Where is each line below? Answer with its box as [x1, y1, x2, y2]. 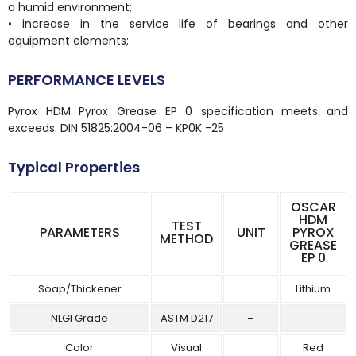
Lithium [296, 281, 331, 296]
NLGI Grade [51, 311, 108, 326]
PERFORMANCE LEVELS [8, 70, 165, 90]
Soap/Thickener [37, 281, 122, 296]
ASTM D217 [160, 311, 213, 326]
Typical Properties [8, 157, 140, 177]
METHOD [160, 230, 213, 248]
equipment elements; [8, 33, 129, 48]
